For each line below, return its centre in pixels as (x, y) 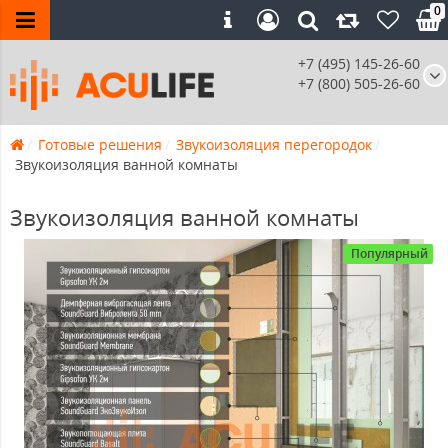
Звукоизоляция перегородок (274, 145)
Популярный (389, 254)
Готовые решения (100, 145)
